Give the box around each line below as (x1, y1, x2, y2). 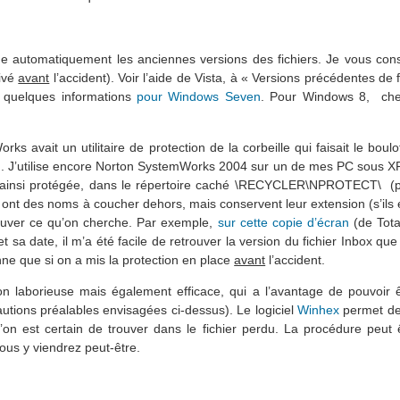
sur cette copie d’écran (217, 214, 349, 229)
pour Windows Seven (137, 89, 261, 104)
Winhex (296, 302, 339, 317)
